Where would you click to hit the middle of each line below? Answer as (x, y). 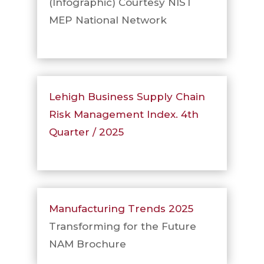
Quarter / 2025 (86, 132)
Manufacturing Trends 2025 (121, 209)
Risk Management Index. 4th (123, 114)
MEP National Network (108, 20)
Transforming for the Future (122, 226)
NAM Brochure (87, 244)
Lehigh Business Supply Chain (127, 97)
